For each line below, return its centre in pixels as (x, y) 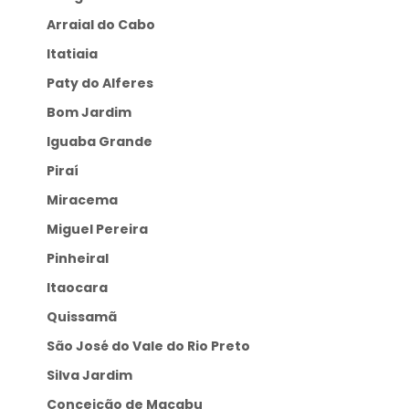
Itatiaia (74, 54)
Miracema (89, 200)
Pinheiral (82, 259)
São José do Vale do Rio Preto (153, 346)
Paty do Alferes (105, 84)
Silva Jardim (94, 376)
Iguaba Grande (102, 142)
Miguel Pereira (104, 230)
